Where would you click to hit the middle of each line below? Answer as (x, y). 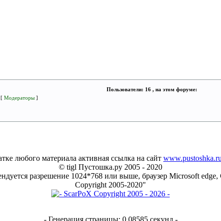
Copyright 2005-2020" (110, 185)
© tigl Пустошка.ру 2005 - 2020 (110, 167)
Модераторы (19, 98)
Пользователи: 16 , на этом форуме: (152, 89)
